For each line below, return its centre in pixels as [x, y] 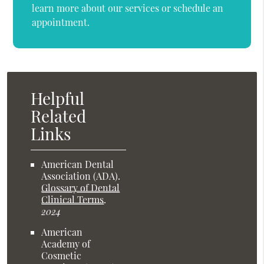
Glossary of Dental [81, 188]
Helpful [58, 98]
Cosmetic [62, 256]
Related [59, 116]
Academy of [66, 244]
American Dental [78, 164]
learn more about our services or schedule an [128, 8]
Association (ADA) [80, 176]
